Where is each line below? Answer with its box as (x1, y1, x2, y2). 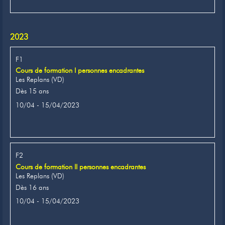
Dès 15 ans (16, 86, 49, 96)
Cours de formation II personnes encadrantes (16, 162, 146, 171)
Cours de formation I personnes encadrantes (16, 66, 144, 75)
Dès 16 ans (16, 182, 49, 192)
